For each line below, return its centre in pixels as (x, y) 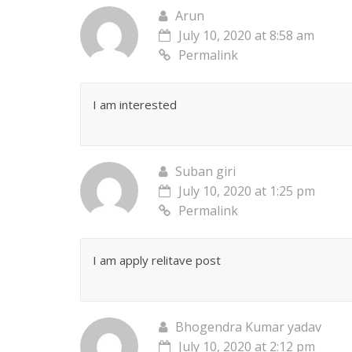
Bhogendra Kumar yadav (248, 327)
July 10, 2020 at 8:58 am (246, 36)
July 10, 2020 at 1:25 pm (247, 191)
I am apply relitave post (157, 260)
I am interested (135, 105)
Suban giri (205, 172)
